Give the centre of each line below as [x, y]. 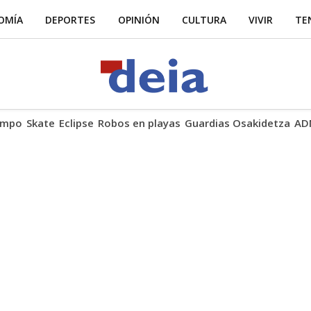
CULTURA [204, 19]
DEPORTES [70, 19]
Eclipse [76, 123]
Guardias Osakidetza [237, 123]
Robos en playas [139, 123]
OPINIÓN [138, 19]
